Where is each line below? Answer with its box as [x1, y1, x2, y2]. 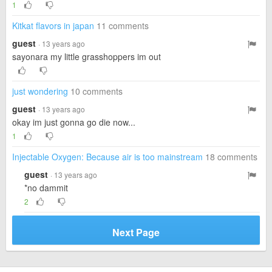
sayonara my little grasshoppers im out [12, 50, 161, 63]
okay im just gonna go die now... [12, 116, 135, 128]
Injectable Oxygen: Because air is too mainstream [12, 151, 203, 163]
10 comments [70, 85, 123, 97]
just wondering [12, 85, 68, 97]
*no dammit [24, 182, 68, 194]
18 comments [205, 151, 257, 163]
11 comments [97, 19, 149, 32]
